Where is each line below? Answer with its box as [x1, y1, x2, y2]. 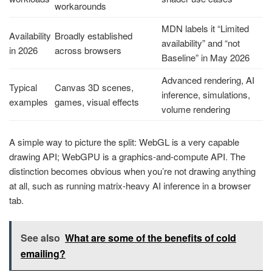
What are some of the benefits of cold [65, 231, 236, 245]
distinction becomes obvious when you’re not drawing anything [9, 164, 256, 177]
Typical [9, 81, 37, 94]
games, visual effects [55, 95, 139, 109]
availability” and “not [161, 36, 240, 50]
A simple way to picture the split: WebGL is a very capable [9, 135, 239, 148]
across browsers [55, 44, 121, 57]
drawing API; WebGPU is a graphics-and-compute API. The [9, 149, 245, 163]
